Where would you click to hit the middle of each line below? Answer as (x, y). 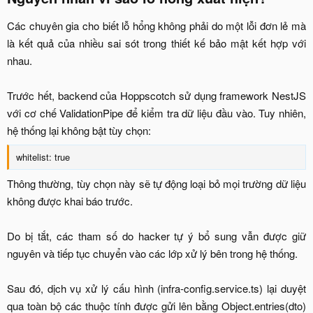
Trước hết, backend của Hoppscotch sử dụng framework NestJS (156, 96)
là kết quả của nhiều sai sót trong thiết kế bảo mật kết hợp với (156, 43)
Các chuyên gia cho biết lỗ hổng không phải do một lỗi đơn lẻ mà (156, 26)
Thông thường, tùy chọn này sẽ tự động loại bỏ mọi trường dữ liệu (156, 184)
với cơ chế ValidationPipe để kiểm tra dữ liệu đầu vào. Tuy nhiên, (156, 113)
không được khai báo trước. (70, 201)
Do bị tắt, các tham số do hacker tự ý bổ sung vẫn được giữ (156, 236)
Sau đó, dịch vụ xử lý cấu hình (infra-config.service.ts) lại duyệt (156, 289)
